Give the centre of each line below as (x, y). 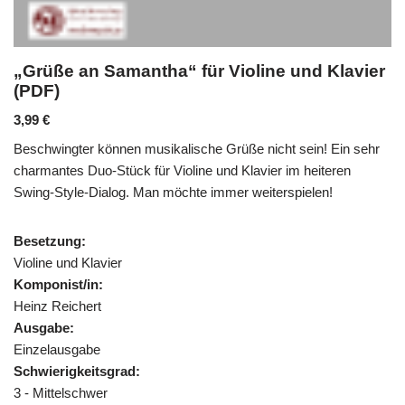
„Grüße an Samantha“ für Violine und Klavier (199, 71)
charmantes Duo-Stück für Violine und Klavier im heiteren (182, 170)
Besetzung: (50, 240)
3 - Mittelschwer (61, 392)
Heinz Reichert (57, 306)
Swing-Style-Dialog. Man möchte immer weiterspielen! (173, 192)
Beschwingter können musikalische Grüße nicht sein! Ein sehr (197, 148)
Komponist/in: (58, 284)
